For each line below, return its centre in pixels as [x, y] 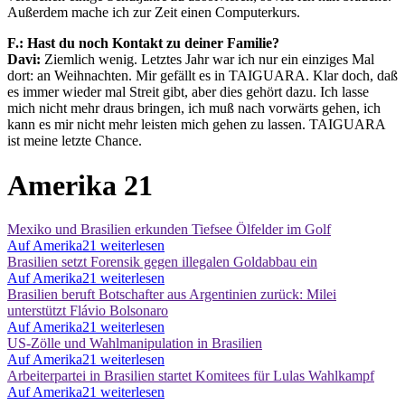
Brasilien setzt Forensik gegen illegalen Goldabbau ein [162, 262]
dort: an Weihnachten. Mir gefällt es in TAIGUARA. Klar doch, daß [202, 76]
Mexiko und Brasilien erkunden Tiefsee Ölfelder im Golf [169, 230]
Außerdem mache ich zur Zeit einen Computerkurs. [154, 13]
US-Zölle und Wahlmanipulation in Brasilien [135, 344]
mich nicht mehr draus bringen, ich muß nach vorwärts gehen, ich [194, 108]
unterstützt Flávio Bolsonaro [88, 311]
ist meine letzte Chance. [75, 141]
